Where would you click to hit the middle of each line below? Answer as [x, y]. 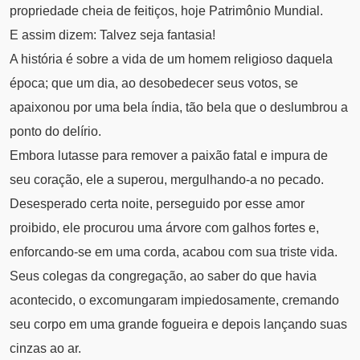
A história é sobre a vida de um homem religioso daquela [171, 59]
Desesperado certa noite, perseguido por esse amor [157, 204]
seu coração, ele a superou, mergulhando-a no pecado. [167, 180]
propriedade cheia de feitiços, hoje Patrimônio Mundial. [166, 11]
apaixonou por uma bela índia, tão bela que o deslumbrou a [179, 108]
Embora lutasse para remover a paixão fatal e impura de [169, 156]
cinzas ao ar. [45, 349]
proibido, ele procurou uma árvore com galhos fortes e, [164, 228]
